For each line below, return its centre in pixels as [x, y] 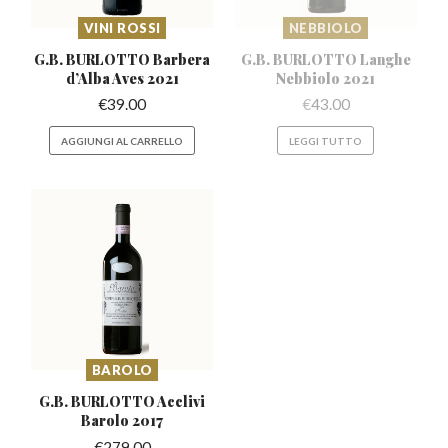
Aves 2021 [145, 77]
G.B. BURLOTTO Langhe [325, 58]
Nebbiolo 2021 [326, 77]
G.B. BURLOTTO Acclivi [122, 401]
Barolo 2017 [122, 420]
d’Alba [88, 77]
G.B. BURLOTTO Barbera [122, 58]
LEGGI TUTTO [326, 140]
